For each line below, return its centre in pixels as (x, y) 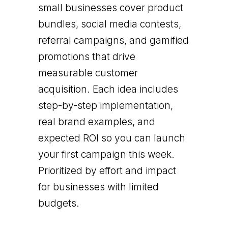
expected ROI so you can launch (111, 138)
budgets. (59, 203)
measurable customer (88, 73)
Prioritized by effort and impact (107, 171)
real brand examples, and (96, 122)
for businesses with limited (98, 187)
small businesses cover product (110, 8)
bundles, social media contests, (109, 24)
